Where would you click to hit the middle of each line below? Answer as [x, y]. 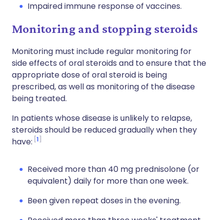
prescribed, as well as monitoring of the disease [103, 87]
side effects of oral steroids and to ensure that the [109, 63]
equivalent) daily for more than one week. [108, 181]
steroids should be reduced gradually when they [104, 130]
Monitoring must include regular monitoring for [102, 51]
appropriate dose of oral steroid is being [89, 75]
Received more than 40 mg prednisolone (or [113, 169]
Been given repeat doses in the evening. [104, 201]
